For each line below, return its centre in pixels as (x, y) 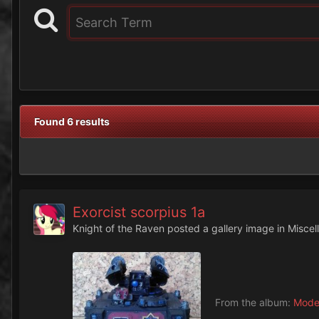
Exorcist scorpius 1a (139, 213)
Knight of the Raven (119, 229)
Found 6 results (72, 122)
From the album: (254, 303)
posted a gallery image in (226, 229)
